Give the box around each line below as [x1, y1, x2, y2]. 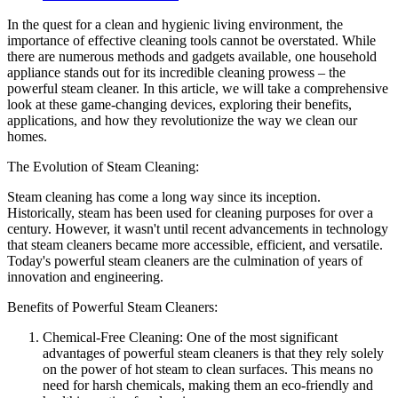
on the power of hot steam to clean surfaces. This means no [43, 361, 373, 377]
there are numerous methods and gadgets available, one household [7, 48, 377, 64]
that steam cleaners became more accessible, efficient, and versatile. [7, 236, 383, 252]
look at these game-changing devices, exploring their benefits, [7, 96, 352, 112]
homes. [7, 128, 47, 144]
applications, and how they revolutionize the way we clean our [7, 112, 357, 128]
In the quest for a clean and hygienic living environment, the [7, 16, 343, 32]
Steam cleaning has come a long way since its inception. [7, 188, 321, 204]
